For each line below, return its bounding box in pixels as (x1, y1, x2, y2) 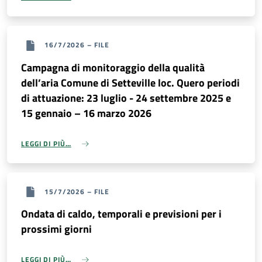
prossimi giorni (21, 221, 92, 237)
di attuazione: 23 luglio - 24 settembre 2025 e (21, 89, 231, 106)
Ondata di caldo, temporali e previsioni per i (21, 206, 222, 222)
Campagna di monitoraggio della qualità (21, 59, 205, 75)
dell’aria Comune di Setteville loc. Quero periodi (21, 74, 240, 91)
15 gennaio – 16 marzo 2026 (21, 105, 151, 121)
